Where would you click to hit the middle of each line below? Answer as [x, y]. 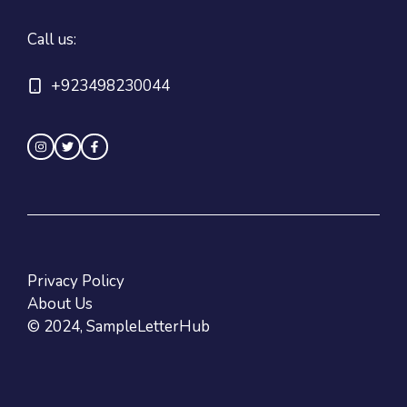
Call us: [52, 40]
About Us [60, 304]
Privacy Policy [76, 282]
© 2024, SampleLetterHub [119, 327]
